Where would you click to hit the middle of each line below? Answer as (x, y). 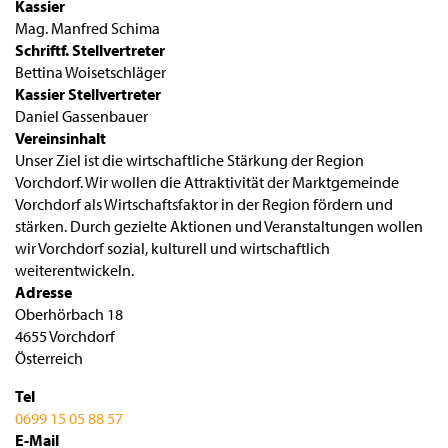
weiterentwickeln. (74, 270)
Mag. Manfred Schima (87, 28)
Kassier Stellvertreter (88, 94)
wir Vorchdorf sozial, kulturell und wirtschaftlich (172, 248)
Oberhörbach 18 (69, 314)
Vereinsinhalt (60, 138)
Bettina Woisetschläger (90, 72)
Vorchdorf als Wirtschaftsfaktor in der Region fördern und (204, 204)
